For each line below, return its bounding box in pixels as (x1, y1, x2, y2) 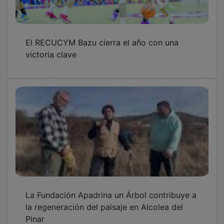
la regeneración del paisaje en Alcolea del (25, 194, 183, 205)
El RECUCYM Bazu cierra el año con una (25, 30, 178, 40)
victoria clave (25, 42, 76, 52)
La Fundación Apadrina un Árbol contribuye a (25, 182, 196, 193)
